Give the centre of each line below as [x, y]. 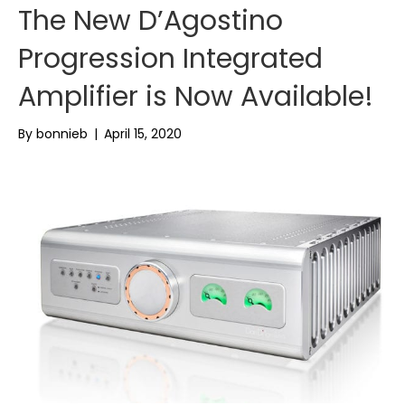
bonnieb [62, 134]
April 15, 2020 [143, 134]
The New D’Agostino [151, 21]
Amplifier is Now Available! [196, 97]
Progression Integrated [170, 59]
